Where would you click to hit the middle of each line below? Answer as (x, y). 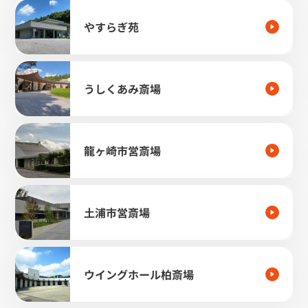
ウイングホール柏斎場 (139, 274)
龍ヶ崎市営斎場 (123, 150)
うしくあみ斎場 (123, 88)
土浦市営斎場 (117, 212)
